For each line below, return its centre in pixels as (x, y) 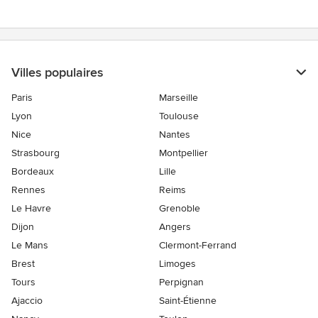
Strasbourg (35, 153)
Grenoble (180, 209)
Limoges (177, 264)
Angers (175, 227)
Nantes (175, 135)
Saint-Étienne (188, 301)
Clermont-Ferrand (198, 246)
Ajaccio (27, 301)
